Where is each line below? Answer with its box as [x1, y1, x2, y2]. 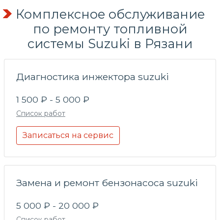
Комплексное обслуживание [15, 6, 205, 22]
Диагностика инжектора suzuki [16, 70, 169, 82]
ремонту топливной [53, 21, 187, 36]
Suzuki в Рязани [84, 35, 192, 51]
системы [27, 35, 84, 51]
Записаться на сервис [23, 130, 113, 140]
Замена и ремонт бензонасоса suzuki [16, 176, 198, 189]
